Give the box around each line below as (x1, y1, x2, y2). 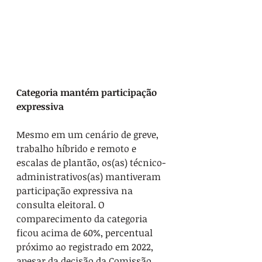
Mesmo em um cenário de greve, (16, 128, 161, 142)
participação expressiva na (16, 184, 135, 198)
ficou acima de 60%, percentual (16, 226, 155, 240)
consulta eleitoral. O (16, 198, 107, 212)
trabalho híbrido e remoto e (16, 142, 139, 156)
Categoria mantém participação (16, 86, 159, 99)
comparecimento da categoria (16, 212, 150, 226)
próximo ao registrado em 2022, (16, 240, 156, 254)
